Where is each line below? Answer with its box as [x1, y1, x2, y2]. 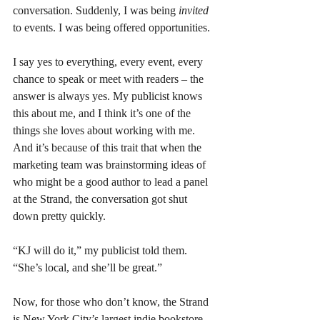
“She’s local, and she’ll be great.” [13, 261, 162, 274]
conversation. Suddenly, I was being [13, 4, 179, 16]
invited [179, 4, 211, 16]
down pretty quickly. [13, 209, 106, 222]
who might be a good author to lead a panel [13, 175, 211, 188]
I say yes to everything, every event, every [13, 55, 206, 68]
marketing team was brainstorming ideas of [13, 158, 209, 171]
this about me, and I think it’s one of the [13, 106, 194, 119]
